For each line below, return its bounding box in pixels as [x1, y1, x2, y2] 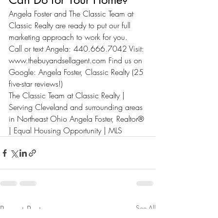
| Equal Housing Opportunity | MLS [9, 125, 122, 136]
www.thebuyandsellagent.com [9, 55, 106, 66]
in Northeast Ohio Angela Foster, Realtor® [9, 113, 146, 124]
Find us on [106, 55, 145, 66]
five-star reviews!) [9, 78, 63, 89]
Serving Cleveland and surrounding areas [9, 102, 145, 112]
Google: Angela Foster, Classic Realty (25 [9, 67, 146, 77]
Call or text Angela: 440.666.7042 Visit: [9, 43, 146, 54]
